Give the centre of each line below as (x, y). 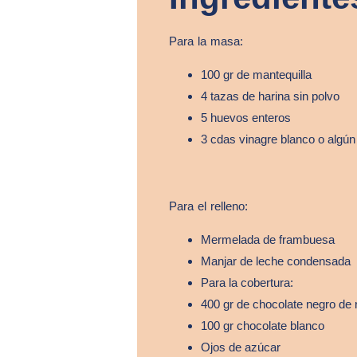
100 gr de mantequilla (256, 74)
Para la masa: (206, 41)
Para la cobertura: (247, 282)
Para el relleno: (208, 206)
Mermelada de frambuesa (268, 239)
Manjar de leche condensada (276, 261)
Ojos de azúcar (241, 347)
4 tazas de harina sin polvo (270, 96)
